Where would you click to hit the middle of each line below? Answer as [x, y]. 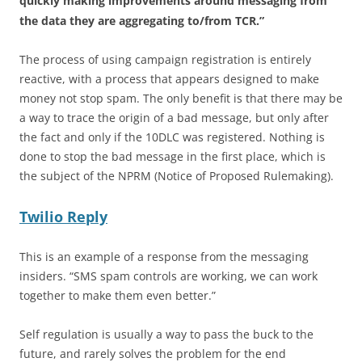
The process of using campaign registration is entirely [165, 60]
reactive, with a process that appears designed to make [169, 79]
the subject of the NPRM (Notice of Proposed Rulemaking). [177, 176]
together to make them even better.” [118, 296]
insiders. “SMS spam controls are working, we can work [168, 276]
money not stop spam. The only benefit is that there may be [181, 99]
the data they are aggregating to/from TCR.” [142, 21]
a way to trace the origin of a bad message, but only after [174, 118]
